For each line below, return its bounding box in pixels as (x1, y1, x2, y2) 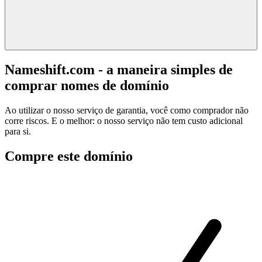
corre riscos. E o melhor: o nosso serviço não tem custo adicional (5, 115, 243, 126)
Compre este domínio (5, 148, 133, 164)
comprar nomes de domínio (5, 77, 169, 93)
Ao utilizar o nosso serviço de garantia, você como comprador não (5, 105, 249, 115)
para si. (5, 126, 31, 136)
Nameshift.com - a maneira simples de (5, 61, 233, 77)
